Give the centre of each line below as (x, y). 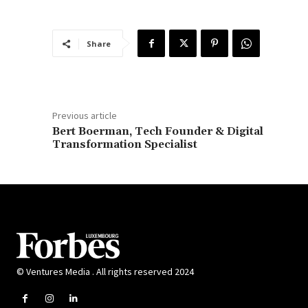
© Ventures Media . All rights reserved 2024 (105, 271)
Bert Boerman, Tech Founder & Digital (158, 131)
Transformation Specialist (125, 144)
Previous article (85, 115)
